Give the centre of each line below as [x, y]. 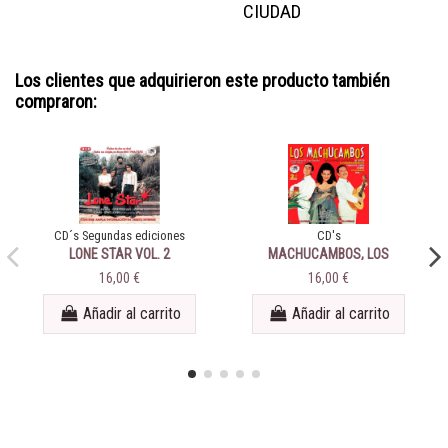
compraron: [56, 101]
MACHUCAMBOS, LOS [328, 254]
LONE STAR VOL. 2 [119, 254]
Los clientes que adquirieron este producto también [202, 80]
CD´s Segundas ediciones [119, 236]
